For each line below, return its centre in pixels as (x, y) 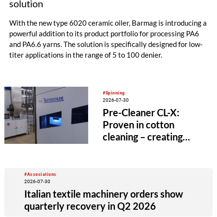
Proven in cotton (139, 125)
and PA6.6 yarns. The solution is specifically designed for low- (106, 44)
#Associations (40, 174)
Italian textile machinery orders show (104, 194)
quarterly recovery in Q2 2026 (90, 206)
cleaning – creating (143, 137)
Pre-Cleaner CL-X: (141, 113)
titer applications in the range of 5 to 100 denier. (85, 55)
